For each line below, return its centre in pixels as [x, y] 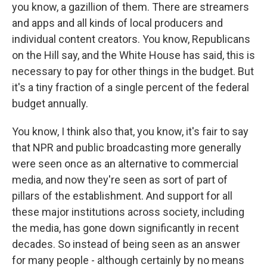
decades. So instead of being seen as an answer [126, 244]
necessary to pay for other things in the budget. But [133, 72]
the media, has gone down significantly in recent [125, 228]
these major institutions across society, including [128, 212]
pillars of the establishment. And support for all [122, 196]
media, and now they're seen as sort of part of [120, 180]
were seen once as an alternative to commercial [125, 164]
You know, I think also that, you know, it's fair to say [130, 132]
